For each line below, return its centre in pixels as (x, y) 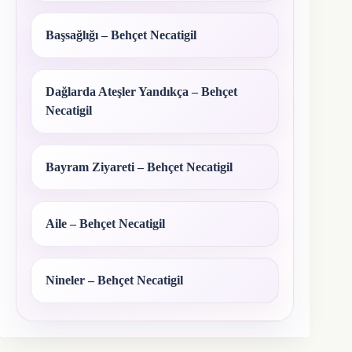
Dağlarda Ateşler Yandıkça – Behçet (141, 91)
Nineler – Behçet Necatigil (114, 280)
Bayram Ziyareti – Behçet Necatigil (139, 167)
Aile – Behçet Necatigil (105, 223)
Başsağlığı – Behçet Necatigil (121, 35)
